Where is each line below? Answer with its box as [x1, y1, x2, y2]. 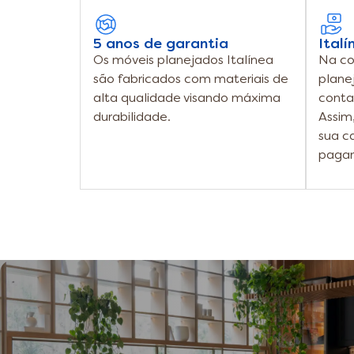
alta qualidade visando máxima [93, 92, 281, 105]
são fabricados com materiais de [93, 73, 288, 86]
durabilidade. [93, 111, 171, 124]
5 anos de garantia [93, 37, 228, 51]
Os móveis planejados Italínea [93, 55, 273, 67]
